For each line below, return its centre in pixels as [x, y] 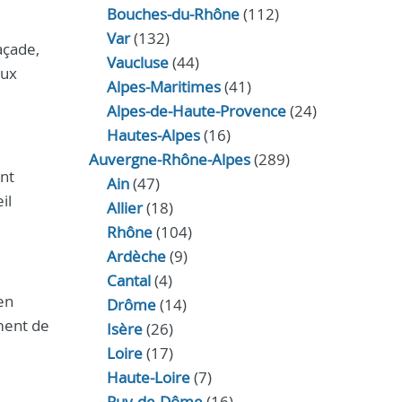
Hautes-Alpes [153, 135]
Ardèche [136, 256]
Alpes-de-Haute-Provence [196, 111]
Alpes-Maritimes [163, 87]
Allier [124, 208]
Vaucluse [137, 62]
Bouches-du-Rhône [173, 14]
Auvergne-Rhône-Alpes [169, 159]
